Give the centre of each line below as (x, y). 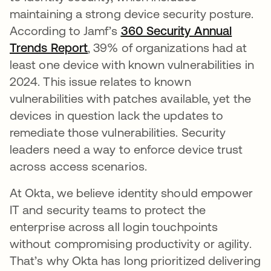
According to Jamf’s (65, 30)
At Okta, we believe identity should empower (132, 192)
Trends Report (49, 47)
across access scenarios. (78, 166)
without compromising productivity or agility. (131, 243)
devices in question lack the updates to (117, 115)
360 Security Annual (176, 30)
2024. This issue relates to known (100, 81)
